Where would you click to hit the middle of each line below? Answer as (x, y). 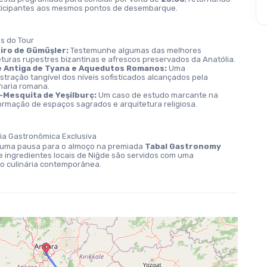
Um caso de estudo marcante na (157, 95)
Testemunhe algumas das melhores (135, 50)
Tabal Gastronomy (183, 146)
